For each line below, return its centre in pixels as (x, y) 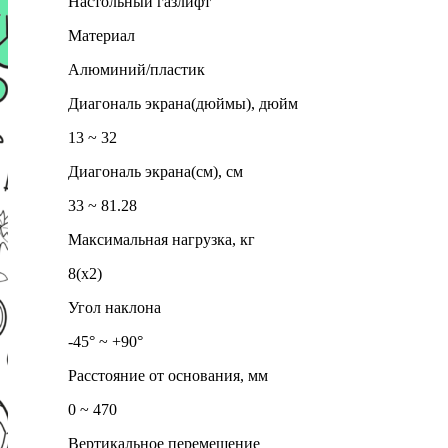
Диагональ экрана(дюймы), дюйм (183, 103)
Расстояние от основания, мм (168, 375)
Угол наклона (114, 307)
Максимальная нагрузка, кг (161, 239)
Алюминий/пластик (136, 69)
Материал (101, 35)
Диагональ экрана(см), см (155, 171)
